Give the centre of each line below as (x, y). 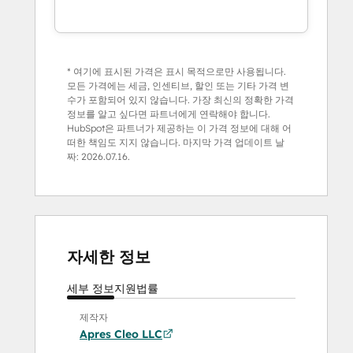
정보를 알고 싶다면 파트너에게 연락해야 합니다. (169, 113)
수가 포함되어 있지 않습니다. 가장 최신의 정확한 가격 (180, 99)
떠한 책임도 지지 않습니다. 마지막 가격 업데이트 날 (176, 142)
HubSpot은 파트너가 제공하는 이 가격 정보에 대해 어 (179, 128)
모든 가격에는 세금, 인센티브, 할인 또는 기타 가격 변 (178, 85)
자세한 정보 (109, 256)
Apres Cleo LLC (121, 334)
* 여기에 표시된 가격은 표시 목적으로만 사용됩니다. (176, 71)
